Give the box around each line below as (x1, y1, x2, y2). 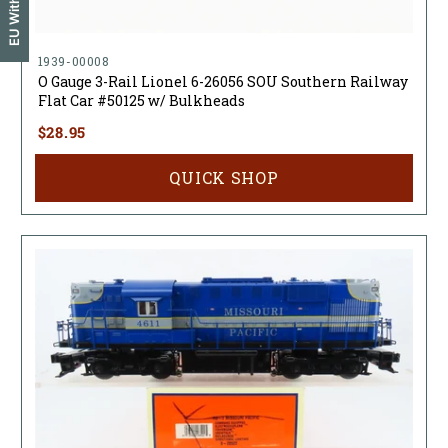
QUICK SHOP (169, 166, 279, 188)
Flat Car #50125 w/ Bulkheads (37, 90, 245, 110)
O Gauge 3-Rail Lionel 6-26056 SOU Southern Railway (37, 71, 408, 91)
